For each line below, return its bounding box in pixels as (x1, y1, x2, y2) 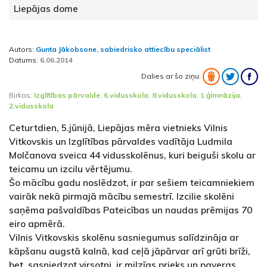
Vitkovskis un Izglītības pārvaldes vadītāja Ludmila (9, 135, 232, 148)
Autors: (9, 45, 36, 54)
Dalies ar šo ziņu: (141, 71, 203, 80)
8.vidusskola (152, 91, 197, 100)
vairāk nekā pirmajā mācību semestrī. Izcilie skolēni (9, 190, 234, 203)
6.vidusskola (104, 91, 148, 100)
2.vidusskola (9, 101, 54, 111)
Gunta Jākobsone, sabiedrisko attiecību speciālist (36, 45, 210, 54)
